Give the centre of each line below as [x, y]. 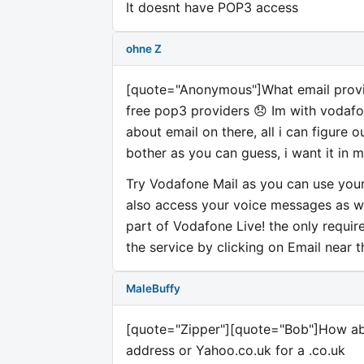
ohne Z [144, 48]
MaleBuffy [153, 288]
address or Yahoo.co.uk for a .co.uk [236, 351]
